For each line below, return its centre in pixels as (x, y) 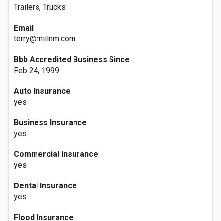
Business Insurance (50, 123)
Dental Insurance (45, 186)
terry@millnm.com (45, 39)
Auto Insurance (42, 91)
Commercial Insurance (56, 154)
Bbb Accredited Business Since (72, 59)
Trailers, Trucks (40, 7)
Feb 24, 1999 (37, 70)
